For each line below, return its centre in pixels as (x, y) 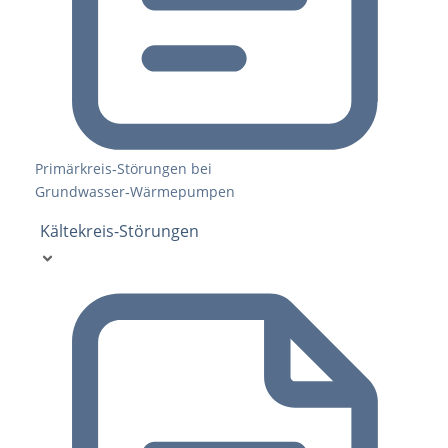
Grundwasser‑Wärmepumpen (135, 191)
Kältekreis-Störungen (119, 231)
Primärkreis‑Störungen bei (123, 168)
